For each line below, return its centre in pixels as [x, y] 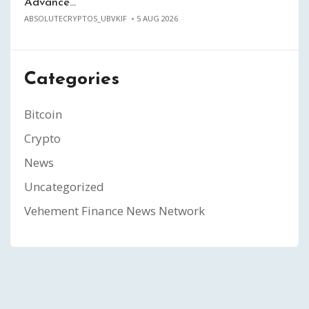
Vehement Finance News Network [114, 211]
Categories [72, 80]
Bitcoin [43, 114]
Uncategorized [64, 187]
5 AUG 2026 [157, 19]
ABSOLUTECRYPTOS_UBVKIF [76, 19]
